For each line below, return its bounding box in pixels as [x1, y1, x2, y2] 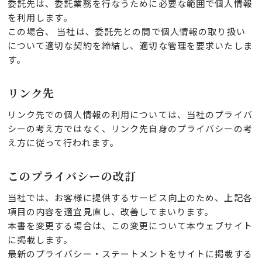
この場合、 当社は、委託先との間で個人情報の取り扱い [7, 25, 246, 38]
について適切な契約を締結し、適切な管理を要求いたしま [7, 39, 253, 52]
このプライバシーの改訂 [7, 168, 136, 184]
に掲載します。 [7, 233, 73, 246]
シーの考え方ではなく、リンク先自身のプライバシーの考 [7, 122, 253, 135]
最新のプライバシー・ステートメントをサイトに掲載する [7, 247, 253, 260]
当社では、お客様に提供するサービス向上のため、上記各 [7, 191, 253, 204]
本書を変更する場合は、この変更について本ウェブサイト [7, 219, 253, 232]
